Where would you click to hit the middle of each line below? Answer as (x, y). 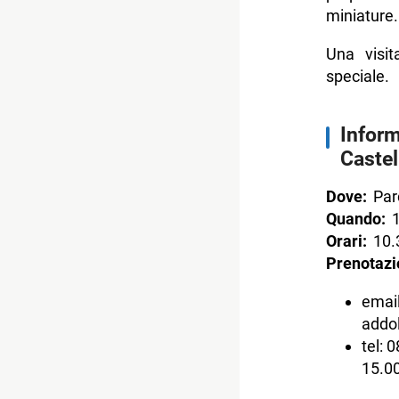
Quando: (355, 219)
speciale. (357, 77)
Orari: (349, 241)
